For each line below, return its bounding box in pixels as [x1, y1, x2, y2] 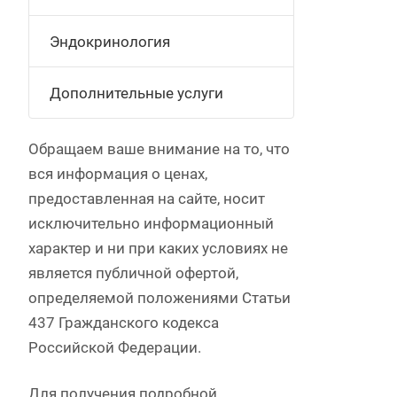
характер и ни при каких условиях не [28, 239, 288, 257]
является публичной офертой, [28, 264, 238, 282]
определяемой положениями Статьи [28, 289, 291, 307]
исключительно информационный [28, 214, 274, 232]
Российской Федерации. [28, 339, 201, 356]
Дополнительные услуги [50, 84, 223, 102]
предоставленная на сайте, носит [28, 190, 265, 207]
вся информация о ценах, [28, 165, 207, 183]
